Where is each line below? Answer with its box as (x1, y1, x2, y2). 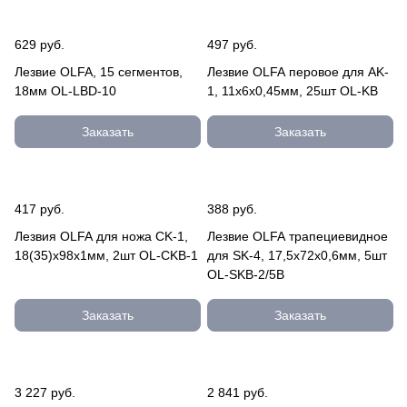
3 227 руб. (15, 385, 75, 400)
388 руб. (207, 202, 257, 216)
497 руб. (207, 37, 257, 52)
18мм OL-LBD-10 (15, 84, 116, 98)
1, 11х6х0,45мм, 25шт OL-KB (207, 84, 378, 98)
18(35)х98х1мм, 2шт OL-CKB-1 (15, 248, 198, 263)
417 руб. (15, 202, 65, 216)
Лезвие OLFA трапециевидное (207, 229, 388, 243)
